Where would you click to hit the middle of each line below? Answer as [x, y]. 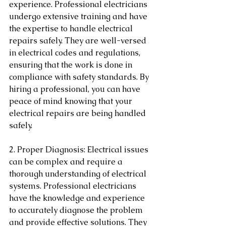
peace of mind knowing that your [72, 101]
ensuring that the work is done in [72, 65]
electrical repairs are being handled [78, 113]
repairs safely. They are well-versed [79, 41]
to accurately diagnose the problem [77, 210]
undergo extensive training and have [79, 16]
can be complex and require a [67, 162]
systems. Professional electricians [74, 186]
